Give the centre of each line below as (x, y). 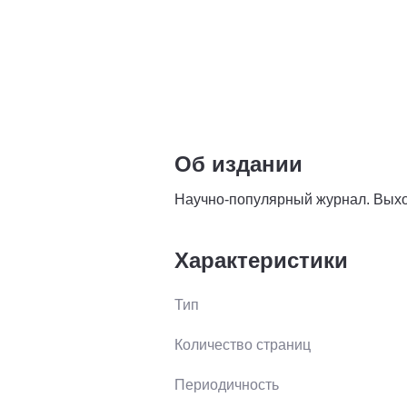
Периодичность (227, 384)
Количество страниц (243, 344)
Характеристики (261, 260)
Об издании (238, 164)
